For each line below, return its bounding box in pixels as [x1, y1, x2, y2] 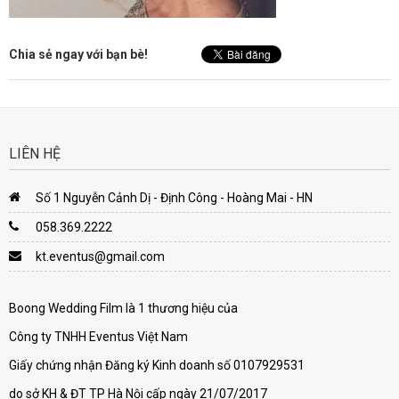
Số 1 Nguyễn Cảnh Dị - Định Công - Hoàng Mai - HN [36, 191, 313, 205]
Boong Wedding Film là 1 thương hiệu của [9, 301, 238, 315]
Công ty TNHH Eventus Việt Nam [9, 330, 188, 344]
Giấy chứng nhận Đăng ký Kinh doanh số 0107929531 [9, 358, 305, 372]
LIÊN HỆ [9, 145, 61, 162]
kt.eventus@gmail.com [36, 249, 165, 264]
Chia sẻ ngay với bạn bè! [9, 47, 148, 61]
